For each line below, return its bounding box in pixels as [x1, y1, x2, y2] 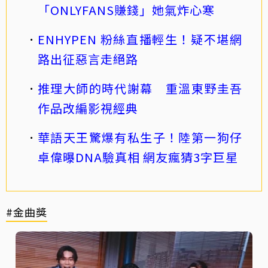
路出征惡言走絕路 [38, 50, 138, 68]
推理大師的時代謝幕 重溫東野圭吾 [38, 79, 242, 97]
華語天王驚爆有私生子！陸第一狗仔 [38, 128, 242, 146]
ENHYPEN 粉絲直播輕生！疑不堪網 [38, 30, 242, 48]
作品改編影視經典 [38, 99, 138, 117]
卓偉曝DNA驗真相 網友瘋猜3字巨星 [38, 148, 238, 166]
